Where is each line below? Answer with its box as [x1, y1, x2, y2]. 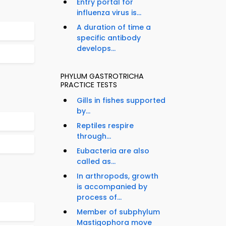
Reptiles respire [77, 121, 134, 131]
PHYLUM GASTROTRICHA [61, 71, 144, 82]
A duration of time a [77, 22, 151, 33]
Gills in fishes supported [77, 95, 165, 106]
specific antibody [77, 33, 141, 43]
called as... [77, 156, 116, 167]
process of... [77, 192, 122, 203]
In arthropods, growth [77, 171, 158, 182]
